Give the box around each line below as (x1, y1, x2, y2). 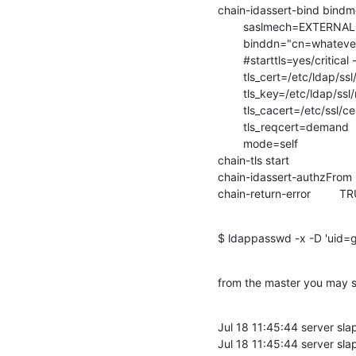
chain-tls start (218, 153, 289, 167)
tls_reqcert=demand (218, 119, 349, 133)
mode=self (218, 136, 298, 150)
